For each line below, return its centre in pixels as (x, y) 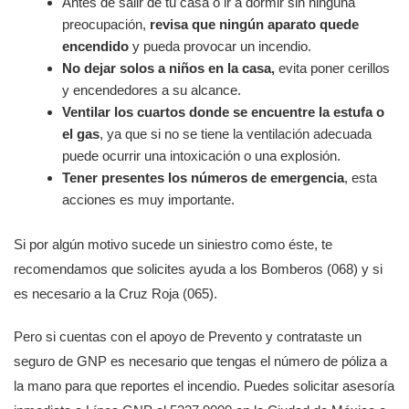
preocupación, (106, 24)
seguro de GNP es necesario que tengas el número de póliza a (200, 361)
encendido (96, 46)
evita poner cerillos (333, 68)
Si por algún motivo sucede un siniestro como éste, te (173, 244)
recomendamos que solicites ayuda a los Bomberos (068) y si (198, 268)
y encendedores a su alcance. (152, 90)
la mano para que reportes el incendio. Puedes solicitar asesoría (204, 385)
